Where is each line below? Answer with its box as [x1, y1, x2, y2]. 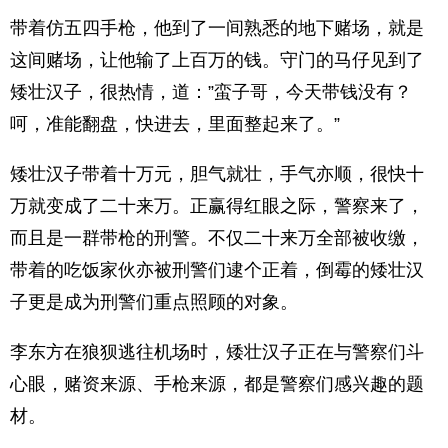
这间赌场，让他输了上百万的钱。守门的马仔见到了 [10, 50, 424, 70]
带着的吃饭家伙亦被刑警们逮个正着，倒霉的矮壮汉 [10, 260, 424, 280]
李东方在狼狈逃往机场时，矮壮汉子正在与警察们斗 [10, 342, 424, 362]
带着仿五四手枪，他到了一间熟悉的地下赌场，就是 [10, 18, 424, 38]
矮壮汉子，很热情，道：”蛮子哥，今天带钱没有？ [10, 82, 412, 102]
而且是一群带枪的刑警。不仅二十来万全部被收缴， [10, 228, 424, 248]
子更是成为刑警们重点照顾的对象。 [10, 292, 298, 312]
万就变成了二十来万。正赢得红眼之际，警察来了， [10, 196, 424, 216]
